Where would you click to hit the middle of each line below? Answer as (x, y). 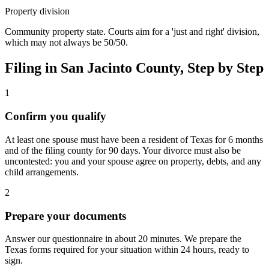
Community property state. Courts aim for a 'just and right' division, (132, 31)
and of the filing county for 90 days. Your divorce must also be (123, 150)
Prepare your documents (65, 216)
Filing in (33, 68)
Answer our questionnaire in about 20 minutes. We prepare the (123, 239)
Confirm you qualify (56, 116)
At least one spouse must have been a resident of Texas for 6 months (134, 139)
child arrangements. (42, 172)
